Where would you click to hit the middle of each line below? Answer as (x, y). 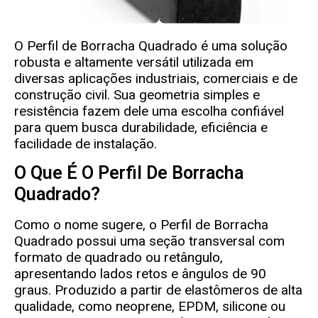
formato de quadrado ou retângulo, (119, 257)
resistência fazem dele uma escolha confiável (149, 111)
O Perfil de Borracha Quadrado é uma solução (151, 46)
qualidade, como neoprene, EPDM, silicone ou (150, 306)
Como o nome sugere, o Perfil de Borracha (141, 224)
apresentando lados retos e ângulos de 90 (140, 273)
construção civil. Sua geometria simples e (137, 95)
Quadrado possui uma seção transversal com (149, 241)
